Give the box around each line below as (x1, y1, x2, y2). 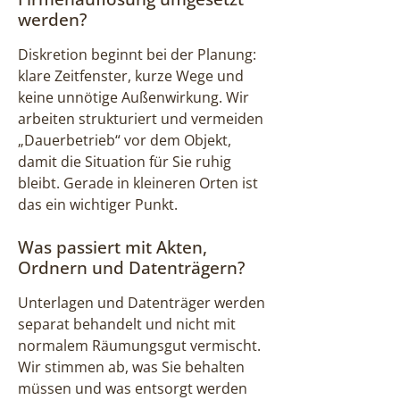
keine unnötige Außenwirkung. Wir (18, 87, 249, 108)
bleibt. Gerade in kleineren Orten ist (18, 173, 258, 194)
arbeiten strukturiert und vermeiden (18, 109, 263, 129)
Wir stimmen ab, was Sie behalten (18, 357, 245, 378)
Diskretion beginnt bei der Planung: (18, 45, 256, 65)
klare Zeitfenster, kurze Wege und (18, 66, 244, 87)
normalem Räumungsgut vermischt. (18, 336, 261, 356)
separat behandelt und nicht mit (18, 314, 236, 335)
